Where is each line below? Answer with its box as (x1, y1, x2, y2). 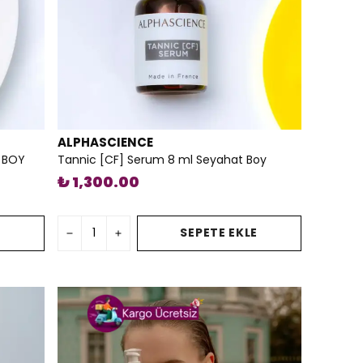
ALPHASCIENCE (57, 133, 153, 151)
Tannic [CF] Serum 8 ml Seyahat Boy (57, 151, 267, 168)
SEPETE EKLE (180, 224, 258, 241)
